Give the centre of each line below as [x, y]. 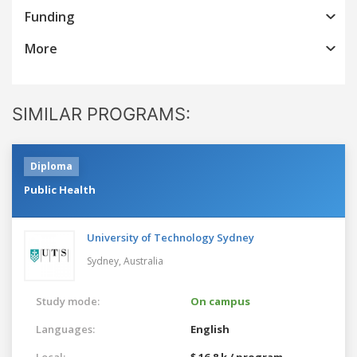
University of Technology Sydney [171, 237]
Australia [143, 261]
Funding [49, 16]
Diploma [51, 166]
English [210, 329]
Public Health [60, 189]
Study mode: [68, 301]
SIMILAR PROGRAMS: [101, 114]
